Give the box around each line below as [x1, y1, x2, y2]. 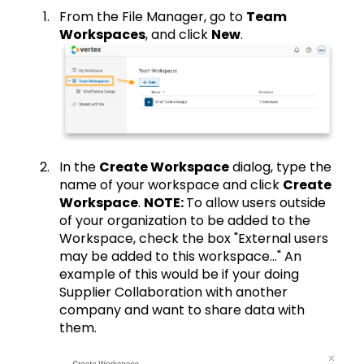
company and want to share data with [59, 301, 305, 320]
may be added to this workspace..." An [59, 247, 301, 266]
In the [59, 158, 99, 177]
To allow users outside [186, 193, 326, 213]
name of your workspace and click [59, 175, 283, 195]
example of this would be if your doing [59, 265, 299, 284]
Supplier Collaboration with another [59, 283, 288, 302]
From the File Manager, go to [59, 7, 246, 27]
